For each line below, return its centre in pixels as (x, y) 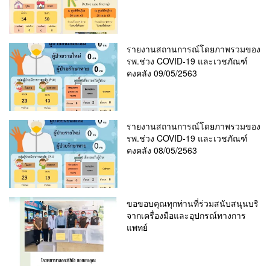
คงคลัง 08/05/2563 (162, 150)
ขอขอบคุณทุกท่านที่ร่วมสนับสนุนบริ (193, 203)
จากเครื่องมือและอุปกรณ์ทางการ (187, 215)
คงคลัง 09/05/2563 (162, 73)
